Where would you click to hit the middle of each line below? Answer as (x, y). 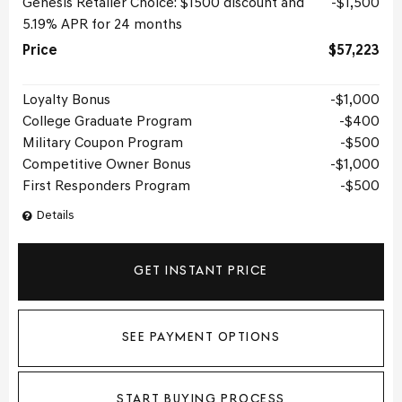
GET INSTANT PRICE (201, 272)
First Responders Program (106, 187)
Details (55, 216)
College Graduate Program (107, 122)
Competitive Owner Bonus (107, 165)
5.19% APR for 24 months (102, 25)
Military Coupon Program (103, 144)
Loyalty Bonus (66, 100)
